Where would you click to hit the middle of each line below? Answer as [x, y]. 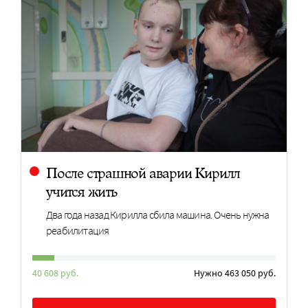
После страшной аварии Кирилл [143, 173]
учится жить [81, 191]
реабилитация [78, 230]
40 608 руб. [55, 273]
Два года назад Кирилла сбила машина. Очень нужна [158, 214]
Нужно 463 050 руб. [235, 273]
